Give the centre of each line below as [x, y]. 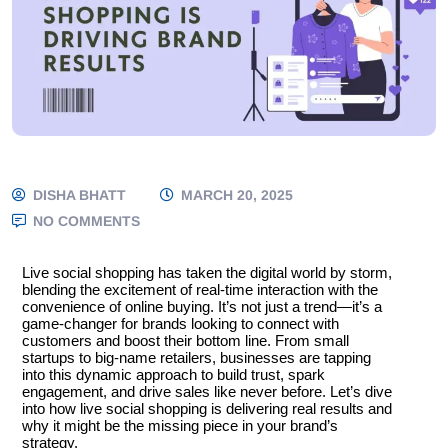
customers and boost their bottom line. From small [185, 341]
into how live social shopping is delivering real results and [207, 409]
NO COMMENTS [84, 221]
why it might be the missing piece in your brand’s [180, 426]
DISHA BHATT [77, 195]
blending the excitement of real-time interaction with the [200, 290]
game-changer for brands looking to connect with [180, 324]
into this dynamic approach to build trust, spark [173, 375]
